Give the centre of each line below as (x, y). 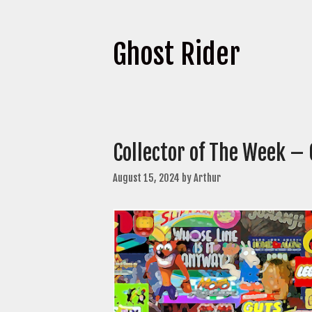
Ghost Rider (177, 54)
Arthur (207, 178)
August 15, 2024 (146, 178)
